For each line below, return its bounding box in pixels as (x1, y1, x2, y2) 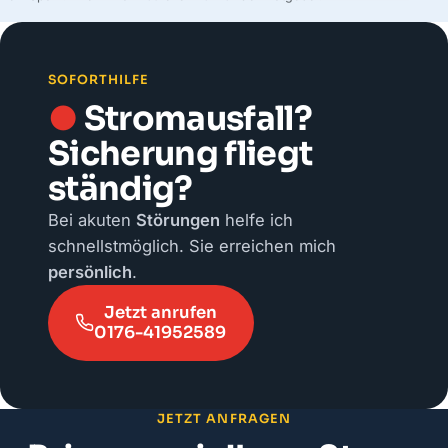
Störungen (136, 209, 220, 230)
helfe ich (220, 209, 293, 230)
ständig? (48, 167, 193, 210)
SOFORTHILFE (48, 71, 150, 88)
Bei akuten (48, 209, 136, 230)
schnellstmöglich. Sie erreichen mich (48, 235, 336, 256)
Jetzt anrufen (103, 301, 217, 323)
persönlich (48, 261, 132, 282)
